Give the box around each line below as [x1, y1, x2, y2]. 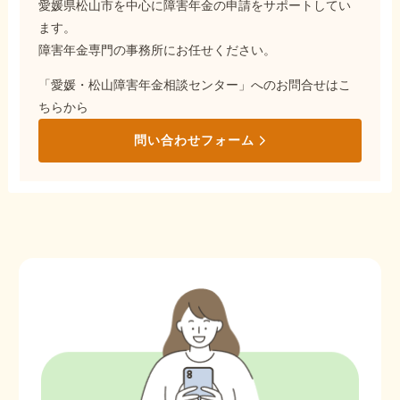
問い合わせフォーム [133, 132, 254, 147]
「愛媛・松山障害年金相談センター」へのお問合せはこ [38, 77, 352, 92]
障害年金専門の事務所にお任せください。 [38, 42, 277, 57]
